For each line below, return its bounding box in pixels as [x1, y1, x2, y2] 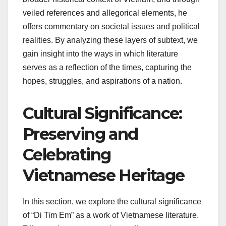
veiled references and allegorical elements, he [23, 9, 187, 18]
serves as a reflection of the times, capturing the [23, 63, 192, 72]
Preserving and [23, 124, 138, 144]
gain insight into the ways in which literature [23, 49, 178, 59]
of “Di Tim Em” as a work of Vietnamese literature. [23, 210, 199, 219]
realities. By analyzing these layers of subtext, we [23, 36, 198, 45]
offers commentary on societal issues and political [23, 22, 200, 31]
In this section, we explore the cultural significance [23, 197, 201, 206]
